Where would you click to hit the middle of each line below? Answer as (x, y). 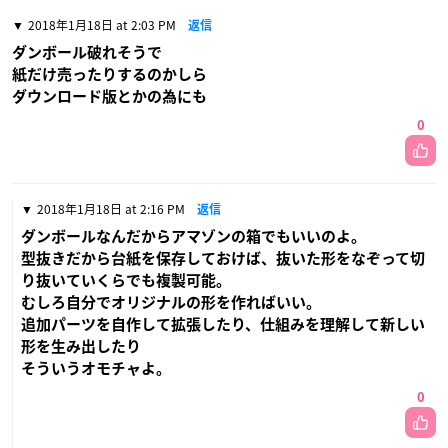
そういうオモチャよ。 (96, 368)
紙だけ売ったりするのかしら (109, 74)
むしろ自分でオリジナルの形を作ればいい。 (171, 302)
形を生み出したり (81, 346)
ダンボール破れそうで (87, 52)
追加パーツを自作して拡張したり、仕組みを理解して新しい (223, 324)
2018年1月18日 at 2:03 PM (102, 24)
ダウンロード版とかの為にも (109, 96)
